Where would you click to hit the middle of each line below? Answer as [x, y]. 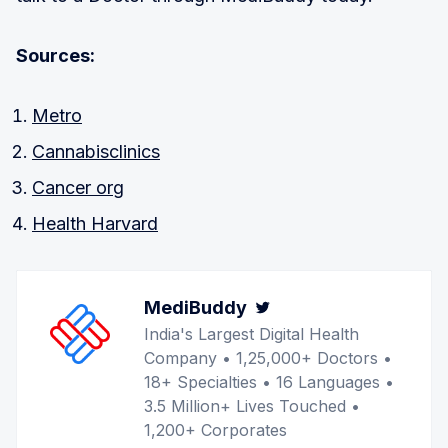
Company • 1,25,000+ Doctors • [268, 357]
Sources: [55, 55]
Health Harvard [95, 223]
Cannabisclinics [96, 151]
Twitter [307, 307]
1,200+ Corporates [215, 429]
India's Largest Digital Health [251, 333]
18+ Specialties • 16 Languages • [269, 381]
